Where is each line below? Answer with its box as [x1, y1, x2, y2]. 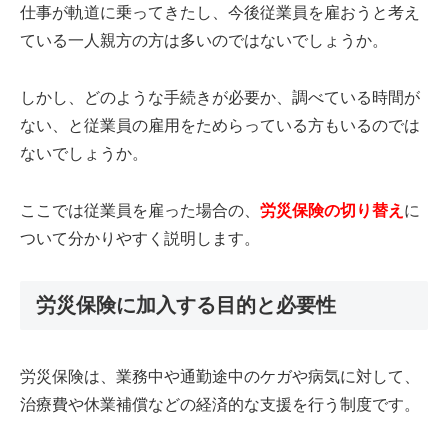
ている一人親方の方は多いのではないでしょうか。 [20, 28, 388, 52]
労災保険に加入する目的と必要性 [36, 291, 336, 321]
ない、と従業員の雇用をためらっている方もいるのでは [20, 113, 420, 137]
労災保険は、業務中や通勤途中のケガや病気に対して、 [20, 364, 420, 388]
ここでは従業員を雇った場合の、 [20, 198, 260, 222]
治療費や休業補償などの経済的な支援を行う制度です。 [20, 392, 420, 416]
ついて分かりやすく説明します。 [20, 226, 260, 250]
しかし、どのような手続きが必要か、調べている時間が [20, 85, 420, 109]
